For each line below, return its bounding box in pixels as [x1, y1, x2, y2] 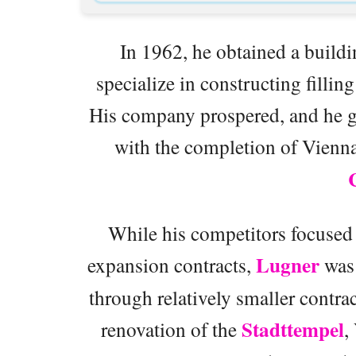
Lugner [256, 250, 319, 281]
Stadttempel [242, 315, 344, 345]
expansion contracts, [87, 251, 256, 279]
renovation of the [101, 315, 242, 343]
